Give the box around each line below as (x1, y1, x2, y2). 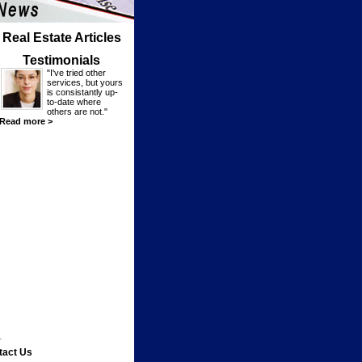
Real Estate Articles (2, 31, 121, 44)
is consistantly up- (47, 87, 118, 97)
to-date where (47, 97, 101, 107)
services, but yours (47, 78, 123, 87)
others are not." (47, 107, 107, 116)
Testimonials (23, 53, 100, 67)
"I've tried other (47, 68, 106, 78)
